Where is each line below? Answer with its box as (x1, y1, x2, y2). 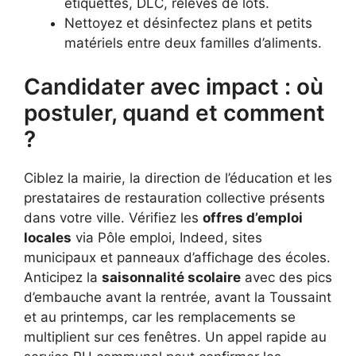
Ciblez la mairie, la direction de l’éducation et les (24, 169, 332, 186)
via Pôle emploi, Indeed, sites (72, 229, 262, 246)
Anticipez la (24, 269, 102, 285)
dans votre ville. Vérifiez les (24, 209, 203, 226)
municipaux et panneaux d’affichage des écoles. (24, 249, 331, 265)
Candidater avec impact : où (24, 72, 323, 100)
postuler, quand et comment (24, 99, 325, 126)
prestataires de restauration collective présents (24, 189, 325, 206)
